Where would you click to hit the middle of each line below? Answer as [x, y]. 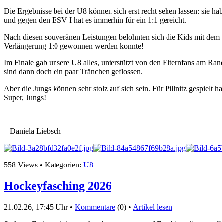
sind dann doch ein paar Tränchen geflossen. [74, 71]
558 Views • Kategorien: [44, 165]
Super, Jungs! [26, 97]
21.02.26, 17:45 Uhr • [39, 207]
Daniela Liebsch [32, 131]
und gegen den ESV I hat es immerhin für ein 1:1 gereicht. [96, 20]
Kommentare [95, 207]
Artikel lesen [153, 207]
